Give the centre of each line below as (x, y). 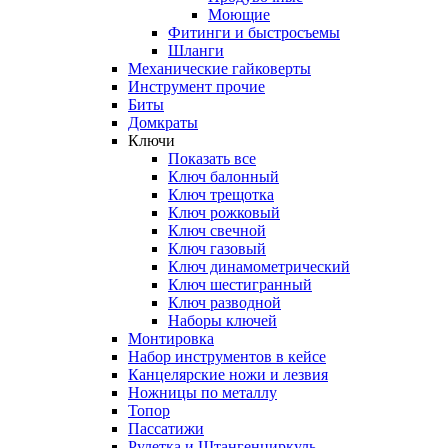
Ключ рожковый (224, 213)
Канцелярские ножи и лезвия (228, 375)
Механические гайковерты (219, 69)
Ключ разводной (224, 303)
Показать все (212, 159)
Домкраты (163, 123)
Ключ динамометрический (259, 267)
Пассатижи (166, 429)
